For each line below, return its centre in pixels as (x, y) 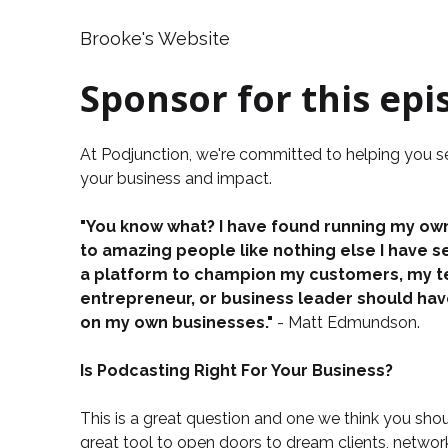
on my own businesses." (178, 323)
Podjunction (145, 155)
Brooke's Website (155, 39)
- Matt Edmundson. (348, 323)
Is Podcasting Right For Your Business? (236, 371)
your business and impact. (176, 179)
